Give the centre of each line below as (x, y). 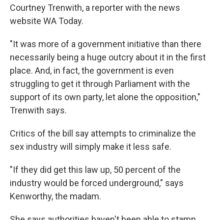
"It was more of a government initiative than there (106, 44)
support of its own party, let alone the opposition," (105, 97)
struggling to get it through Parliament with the (100, 84)
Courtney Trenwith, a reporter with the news (95, 8)
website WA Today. (47, 21)
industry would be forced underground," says (97, 183)
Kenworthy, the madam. (55, 196)
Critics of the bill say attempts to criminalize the (103, 134)
